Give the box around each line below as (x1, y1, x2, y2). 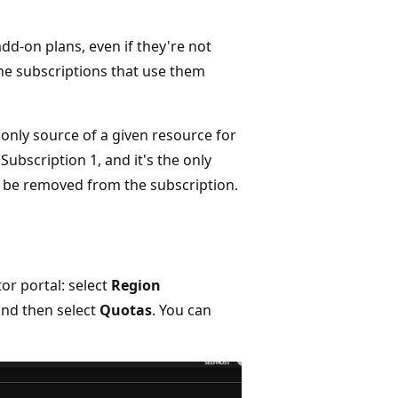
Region (111, 275, 161, 295)
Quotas (99, 299, 152, 320)
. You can (152, 299, 211, 320)
